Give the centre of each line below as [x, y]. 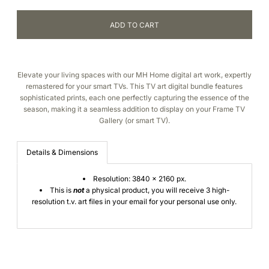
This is [61, 190]
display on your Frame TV [203, 109]
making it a [70, 109]
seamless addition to [125, 109]
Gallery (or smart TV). [134, 121]
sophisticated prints [52, 98]
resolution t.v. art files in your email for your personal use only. [134, 202]
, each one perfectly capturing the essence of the [167, 98]
